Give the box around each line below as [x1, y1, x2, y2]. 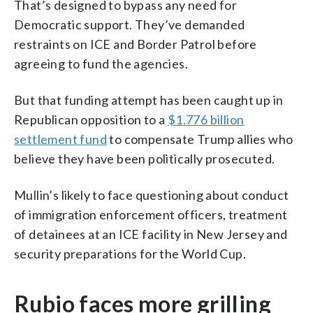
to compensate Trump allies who [107, 131, 293, 147]
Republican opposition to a [14, 111, 168, 127]
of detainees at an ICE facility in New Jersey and [14, 226, 288, 242]
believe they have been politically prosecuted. [14, 150, 275, 166]
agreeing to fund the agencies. [14, 55, 188, 71]
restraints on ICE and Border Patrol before [14, 36, 257, 52]
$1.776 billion [167, 111, 245, 127]
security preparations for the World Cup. [14, 245, 246, 261]
